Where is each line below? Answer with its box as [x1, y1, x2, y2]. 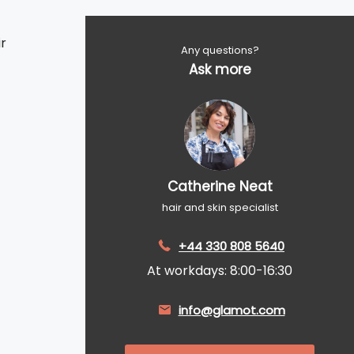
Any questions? [180, 43, 259, 58]
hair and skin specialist [161, 200, 278, 215]
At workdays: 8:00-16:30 [147, 262, 292, 280]
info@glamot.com [178, 301, 285, 318]
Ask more [188, 60, 251, 79]
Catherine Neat [167, 177, 273, 196]
